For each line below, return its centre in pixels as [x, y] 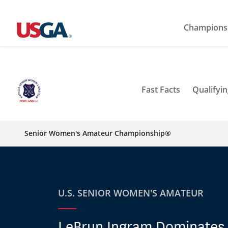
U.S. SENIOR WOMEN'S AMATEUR [131, 193]
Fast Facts [161, 89]
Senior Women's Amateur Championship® [98, 133]
